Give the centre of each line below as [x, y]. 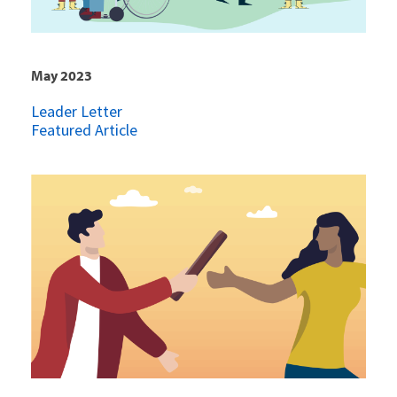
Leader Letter [77, 111]
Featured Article [84, 129]
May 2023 [62, 75]
